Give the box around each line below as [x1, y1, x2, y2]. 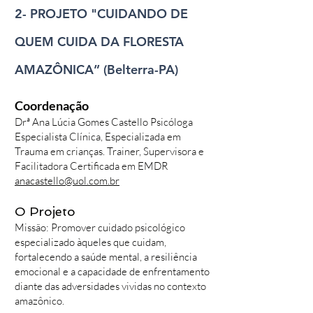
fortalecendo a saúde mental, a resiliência [15, 250, 197, 263]
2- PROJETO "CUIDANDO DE [15, 6, 188, 22]
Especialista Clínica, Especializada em [15, 130, 181, 143]
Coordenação [15, 98, 89, 113]
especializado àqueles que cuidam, [15, 235, 166, 249]
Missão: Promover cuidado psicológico [15, 221, 185, 234]
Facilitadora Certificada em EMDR [15, 159, 168, 173]
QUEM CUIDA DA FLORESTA [15, 34, 184, 50]
